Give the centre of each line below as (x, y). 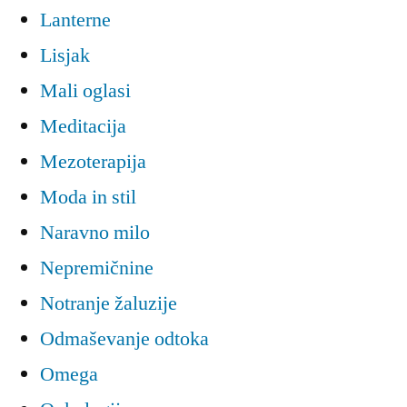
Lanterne (75, 20)
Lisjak (65, 56)
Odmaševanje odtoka (124, 339)
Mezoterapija (93, 162)
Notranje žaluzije (109, 304)
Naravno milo (95, 233)
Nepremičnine (97, 268)
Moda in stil (88, 198)
